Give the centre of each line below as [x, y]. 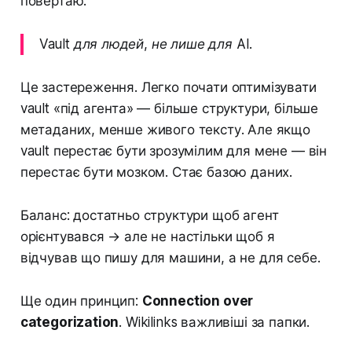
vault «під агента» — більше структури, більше [169, 108]
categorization [70, 322]
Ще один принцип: [81, 301]
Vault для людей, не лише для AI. [146, 44]
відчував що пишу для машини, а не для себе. [170, 257]
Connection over [198, 301]
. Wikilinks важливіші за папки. [214, 322]
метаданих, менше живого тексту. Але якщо [165, 129]
